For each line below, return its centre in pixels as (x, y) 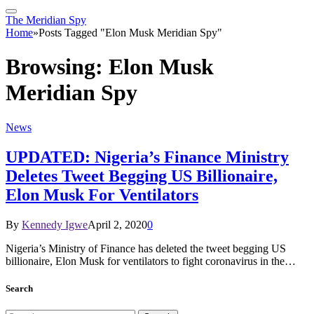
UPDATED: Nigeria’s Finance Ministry (147, 157)
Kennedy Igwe (55, 224)
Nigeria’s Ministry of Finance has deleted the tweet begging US (146, 248)
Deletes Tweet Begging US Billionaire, (142, 176)
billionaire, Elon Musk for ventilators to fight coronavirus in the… (151, 261)
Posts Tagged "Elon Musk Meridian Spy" (130, 33)
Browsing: (57, 67)
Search (19, 288)
